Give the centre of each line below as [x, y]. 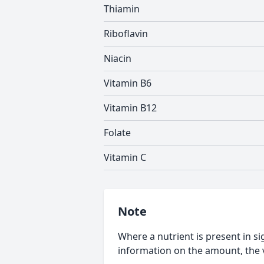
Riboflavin [126, 34]
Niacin [118, 58]
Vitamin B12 [130, 108]
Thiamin [122, 9]
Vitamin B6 [128, 83]
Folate [117, 133]
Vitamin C [125, 157]
